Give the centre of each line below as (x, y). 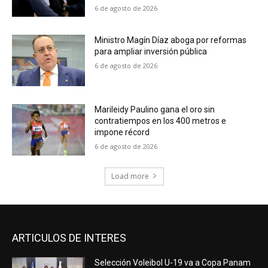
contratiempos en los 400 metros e (161, 121)
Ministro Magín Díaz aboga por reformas (171, 40)
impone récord (122, 132)
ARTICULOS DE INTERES (69, 237)
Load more (130, 176)
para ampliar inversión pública (151, 52)
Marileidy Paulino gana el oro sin (155, 109)
